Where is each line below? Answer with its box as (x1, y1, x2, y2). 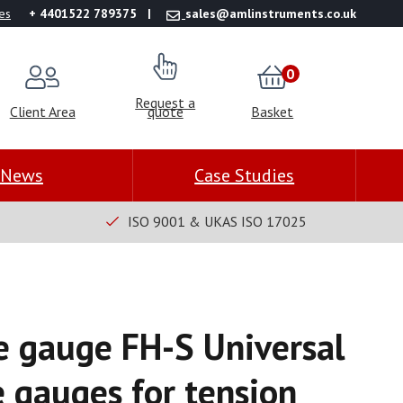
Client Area (9, 102, 76, 121)
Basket (251, 102, 294, 121)
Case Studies (194, 164, 295, 188)
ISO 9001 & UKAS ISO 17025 (127, 212, 307, 231)
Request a (135, 93, 196, 112)
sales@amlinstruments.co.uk (185, 5, 356, 22)
